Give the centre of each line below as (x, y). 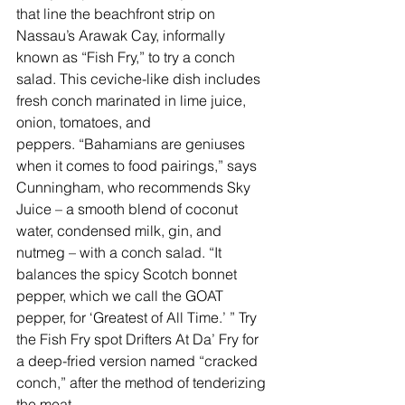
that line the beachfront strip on (118, 14)
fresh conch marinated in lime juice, (133, 101)
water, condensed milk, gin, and (121, 231)
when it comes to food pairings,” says (138, 166)
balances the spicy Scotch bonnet (128, 274)
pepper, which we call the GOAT (122, 296)
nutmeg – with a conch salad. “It (121, 253)
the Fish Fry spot (71, 339)
